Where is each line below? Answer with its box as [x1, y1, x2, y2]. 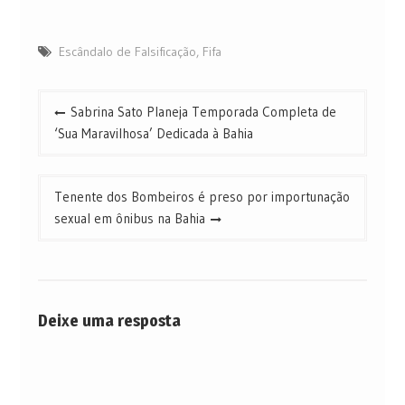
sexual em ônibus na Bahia [53, 209, 205, 227]
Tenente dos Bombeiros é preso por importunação [53, 187, 350, 205]
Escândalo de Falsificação [58, 42, 196, 60]
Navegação [36, 90, 124, 113]
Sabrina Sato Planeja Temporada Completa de [70, 102, 336, 120]
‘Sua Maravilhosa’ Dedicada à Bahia [53, 124, 253, 142]
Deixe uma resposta [37, 311, 181, 331]
